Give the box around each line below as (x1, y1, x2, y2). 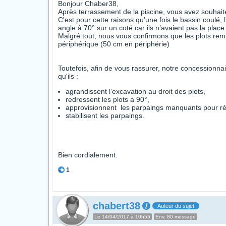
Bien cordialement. (58, 151, 118, 159)
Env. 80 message (155, 214, 196, 219)
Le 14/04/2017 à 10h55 (94, 214, 150, 219)
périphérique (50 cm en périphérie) (58, 40, 169, 48)
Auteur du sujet (157, 203, 194, 209)
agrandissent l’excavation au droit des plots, (66, 87, 205, 95)
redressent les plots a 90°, (66, 95, 149, 103)
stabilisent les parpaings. (66, 111, 144, 120)
